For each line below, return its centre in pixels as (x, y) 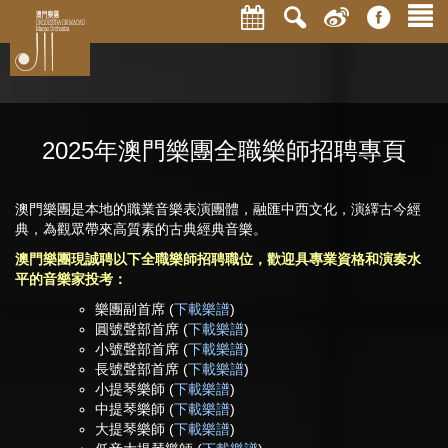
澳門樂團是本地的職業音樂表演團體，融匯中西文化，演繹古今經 (218, 209)
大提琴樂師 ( (134, 429)
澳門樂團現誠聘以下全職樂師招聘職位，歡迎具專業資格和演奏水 (218, 259)
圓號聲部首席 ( (141, 329)
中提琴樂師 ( (134, 409)
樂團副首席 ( (134, 309)
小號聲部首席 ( (141, 349)
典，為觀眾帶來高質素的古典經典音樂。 (141, 229)
